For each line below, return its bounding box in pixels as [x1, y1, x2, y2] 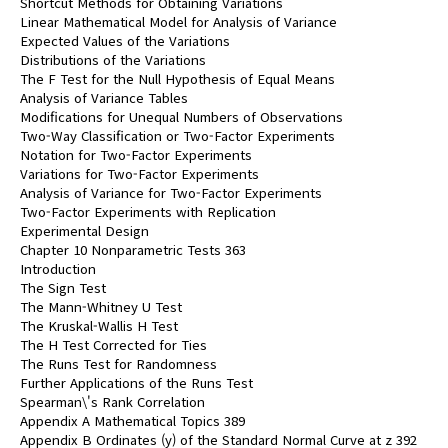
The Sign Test [20, 278, 106, 297]
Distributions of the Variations [20, 50, 206, 69]
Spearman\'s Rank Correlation [20, 392, 205, 411]
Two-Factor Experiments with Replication [20, 202, 276, 221]
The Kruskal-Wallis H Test [20, 316, 178, 335]
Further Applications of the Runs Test [20, 373, 253, 392]
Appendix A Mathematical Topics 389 [20, 411, 245, 430]
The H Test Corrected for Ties [20, 335, 207, 354]
